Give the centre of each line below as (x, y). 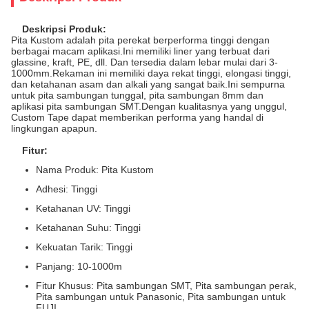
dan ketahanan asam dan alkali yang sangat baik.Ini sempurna (148, 84)
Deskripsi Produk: (64, 29)
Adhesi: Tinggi (67, 189)
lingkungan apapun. (54, 128)
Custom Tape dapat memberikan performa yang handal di (137, 117)
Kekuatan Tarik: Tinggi (84, 247)
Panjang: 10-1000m (79, 266)
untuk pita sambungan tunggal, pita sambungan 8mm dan (137, 95)
